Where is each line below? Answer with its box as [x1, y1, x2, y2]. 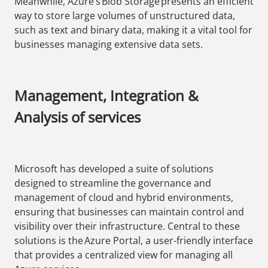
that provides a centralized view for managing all [14, 248, 233, 262]
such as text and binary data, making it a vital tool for [14, 23, 252, 37]
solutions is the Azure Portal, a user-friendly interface [14, 234, 253, 248]
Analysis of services [14, 107, 141, 127]
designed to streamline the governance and [14, 176, 211, 190]
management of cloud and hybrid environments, [14, 191, 233, 205]
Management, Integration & [14, 86, 198, 106]
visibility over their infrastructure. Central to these [14, 220, 240, 233]
